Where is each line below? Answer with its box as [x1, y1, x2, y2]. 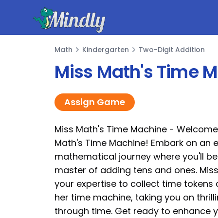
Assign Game [64, 96, 125, 108]
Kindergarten [82, 45, 129, 54]
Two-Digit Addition [139, 45, 205, 54]
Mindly [31, 18, 55, 30]
